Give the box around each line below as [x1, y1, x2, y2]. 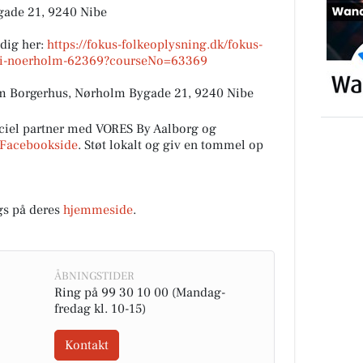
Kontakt [64, 337, 109, 354]
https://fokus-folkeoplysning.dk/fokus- [47, 36, 263, 53]
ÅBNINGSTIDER [53, 269, 134, 284]
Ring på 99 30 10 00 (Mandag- [53, 284, 225, 301]
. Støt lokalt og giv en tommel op [78, 137, 263, 154]
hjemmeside [63, 202, 133, 219]
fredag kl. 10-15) [53, 301, 146, 318]
